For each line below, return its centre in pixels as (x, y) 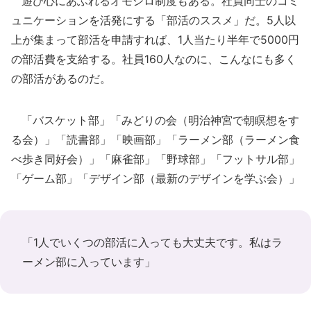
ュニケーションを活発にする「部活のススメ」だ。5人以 (153, 20)
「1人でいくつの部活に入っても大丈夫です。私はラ (152, 242)
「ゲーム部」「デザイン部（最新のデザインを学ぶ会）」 (155, 178)
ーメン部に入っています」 (89, 261)
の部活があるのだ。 (61, 78)
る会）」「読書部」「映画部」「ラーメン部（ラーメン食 (155, 139)
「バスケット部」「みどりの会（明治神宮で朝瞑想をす (155, 120)
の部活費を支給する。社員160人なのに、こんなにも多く (154, 59)
